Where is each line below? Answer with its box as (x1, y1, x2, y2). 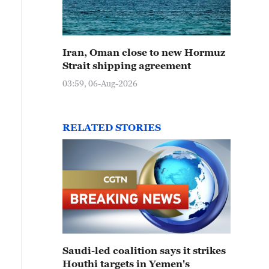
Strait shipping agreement (62, 60, 191, 71)
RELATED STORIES (62, 122, 161, 133)
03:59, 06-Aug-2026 (62, 78, 138, 88)
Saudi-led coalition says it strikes (62, 245, 226, 256)
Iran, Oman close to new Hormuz (62, 47, 225, 58)
